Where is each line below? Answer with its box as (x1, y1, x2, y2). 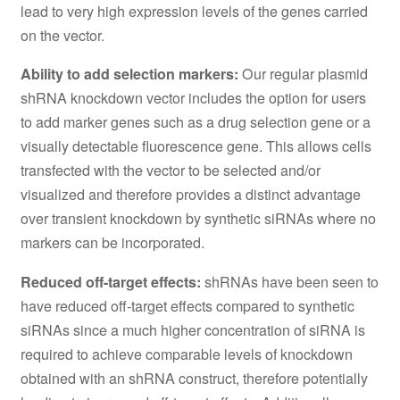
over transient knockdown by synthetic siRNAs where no (20, 208, 376, 229)
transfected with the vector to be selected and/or (20, 160, 321, 181)
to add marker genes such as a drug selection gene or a (20, 112, 371, 133)
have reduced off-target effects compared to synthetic (20, 295, 354, 316)
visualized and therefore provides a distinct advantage (20, 184, 361, 205)
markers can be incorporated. (20, 232, 204, 254)
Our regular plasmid (237, 63, 368, 85)
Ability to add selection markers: (20, 63, 238, 85)
